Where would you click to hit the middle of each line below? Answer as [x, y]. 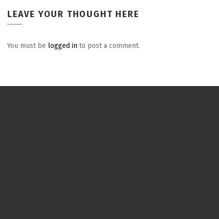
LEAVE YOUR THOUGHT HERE [73, 14]
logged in [63, 46]
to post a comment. [109, 46]
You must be [28, 46]
